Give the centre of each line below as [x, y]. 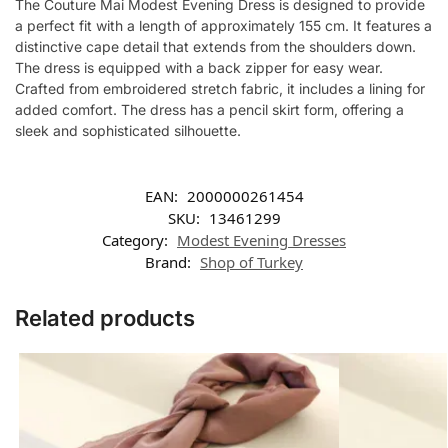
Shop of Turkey [251, 261]
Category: [137, 239]
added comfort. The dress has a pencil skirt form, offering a [209, 110]
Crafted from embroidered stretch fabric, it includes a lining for [220, 89]
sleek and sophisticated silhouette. [128, 131]
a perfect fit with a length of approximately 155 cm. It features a [223, 26]
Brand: [170, 261]
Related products [105, 317]
